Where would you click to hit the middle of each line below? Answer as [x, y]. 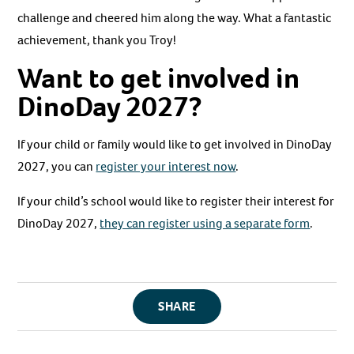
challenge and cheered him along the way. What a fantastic [175, 18]
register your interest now [166, 167]
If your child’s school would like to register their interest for [176, 201]
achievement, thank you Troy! [97, 40]
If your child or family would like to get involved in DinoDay [175, 145]
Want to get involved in [159, 78]
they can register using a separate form [205, 224]
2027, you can [57, 167]
